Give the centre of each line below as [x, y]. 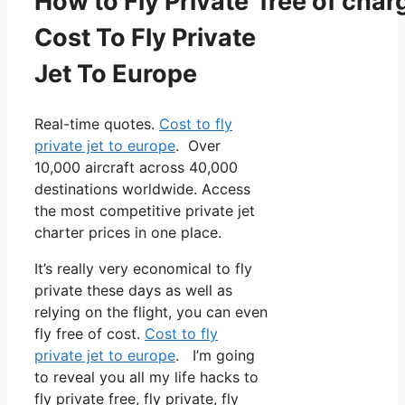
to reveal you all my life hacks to [146, 377]
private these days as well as [133, 290]
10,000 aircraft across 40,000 [136, 167]
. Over [198, 145]
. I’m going [215, 355]
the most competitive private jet [145, 210]
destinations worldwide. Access [142, 188]
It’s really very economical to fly [143, 268]
